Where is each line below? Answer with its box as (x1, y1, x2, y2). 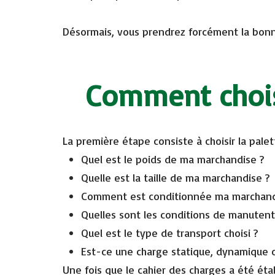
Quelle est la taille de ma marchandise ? (81, 170, 273, 184)
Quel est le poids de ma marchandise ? (81, 152, 268, 166)
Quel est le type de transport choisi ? (81, 225, 261, 239)
